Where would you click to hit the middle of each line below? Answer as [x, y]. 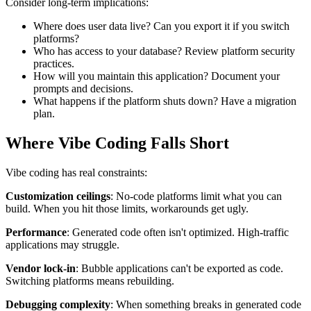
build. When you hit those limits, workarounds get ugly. [127, 208]
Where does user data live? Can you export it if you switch [161, 26]
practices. [54, 63]
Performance [36, 232]
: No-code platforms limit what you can [196, 196]
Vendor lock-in [41, 268]
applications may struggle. [62, 244]
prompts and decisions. [83, 88]
